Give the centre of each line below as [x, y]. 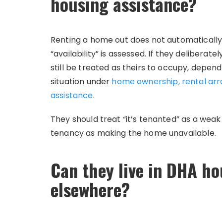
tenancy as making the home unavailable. [133, 133]
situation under [81, 81]
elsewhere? [90, 189]
